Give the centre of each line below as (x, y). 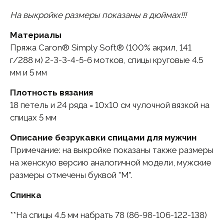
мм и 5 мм (28, 73)
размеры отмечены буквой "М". (71, 175)
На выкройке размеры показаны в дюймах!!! (98, 15)
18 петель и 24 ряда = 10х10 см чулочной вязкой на (110, 105)
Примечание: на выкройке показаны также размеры (112, 150)
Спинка (26, 195)
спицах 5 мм (33, 118)
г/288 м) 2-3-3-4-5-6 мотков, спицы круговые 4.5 (106, 60)
